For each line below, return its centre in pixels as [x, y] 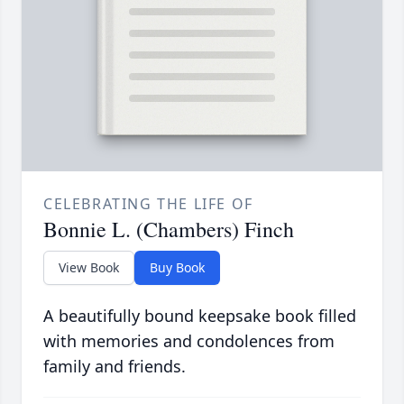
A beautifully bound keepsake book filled [200, 316]
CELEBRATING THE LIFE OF [148, 204]
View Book [89, 268]
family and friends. [115, 367]
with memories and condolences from [189, 341]
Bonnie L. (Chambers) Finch [169, 230]
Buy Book [177, 268]
